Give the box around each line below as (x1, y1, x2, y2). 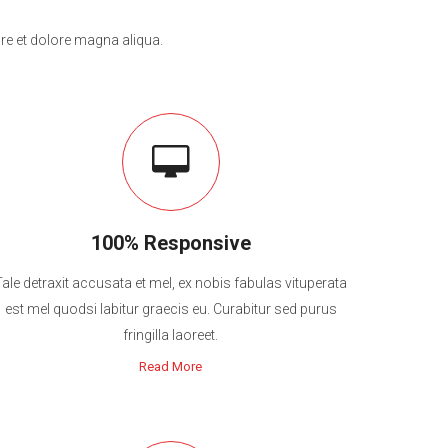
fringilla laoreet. (123, 327, 219, 343)
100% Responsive (90, 231, 251, 255)
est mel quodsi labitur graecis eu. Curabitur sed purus (4, 301, 337, 317)
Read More (139, 359, 203, 374)
